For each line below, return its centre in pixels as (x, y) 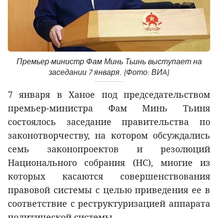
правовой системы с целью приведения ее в (109, 190)
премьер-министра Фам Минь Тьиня (109, 108)
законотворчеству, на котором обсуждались (109, 136)
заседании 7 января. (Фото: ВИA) (109, 73)
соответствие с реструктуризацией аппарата (109, 204)
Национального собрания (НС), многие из (109, 163)
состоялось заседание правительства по (109, 122)
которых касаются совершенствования (109, 176)
